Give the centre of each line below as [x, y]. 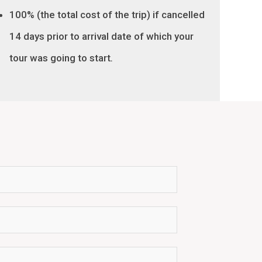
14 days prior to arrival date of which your [101, 36]
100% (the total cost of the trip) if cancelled [107, 15]
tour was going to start [60, 58]
